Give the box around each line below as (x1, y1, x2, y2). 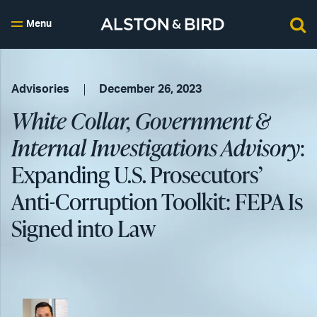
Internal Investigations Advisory (11, 132, 300, 163)
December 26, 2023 (99, 83, 202, 95)
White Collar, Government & (11, 105, 270, 137)
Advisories (11, 83, 69, 95)
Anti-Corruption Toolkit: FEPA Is (11, 185, 303, 217)
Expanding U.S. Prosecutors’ (11, 158, 262, 190)
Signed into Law (11, 212, 156, 244)
